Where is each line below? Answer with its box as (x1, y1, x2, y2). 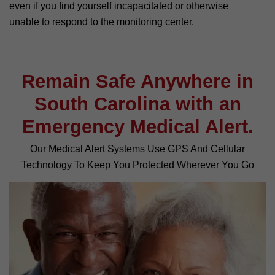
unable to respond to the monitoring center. (9, 16, 194, 27)
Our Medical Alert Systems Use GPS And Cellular (30, 143, 245, 154)
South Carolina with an (34, 93, 241, 115)
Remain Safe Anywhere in (21, 70, 254, 92)
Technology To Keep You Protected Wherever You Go (21, 159, 254, 170)
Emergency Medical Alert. (21, 115, 254, 137)
